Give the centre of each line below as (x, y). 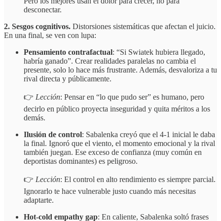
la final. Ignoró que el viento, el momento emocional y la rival (119, 144)
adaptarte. (39, 200)
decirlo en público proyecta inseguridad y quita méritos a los (117, 109)
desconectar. (43, 10)
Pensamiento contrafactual (68, 52)
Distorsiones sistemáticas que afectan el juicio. (144, 27)
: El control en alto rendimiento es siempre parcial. (138, 180)
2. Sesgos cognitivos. (38, 27)
